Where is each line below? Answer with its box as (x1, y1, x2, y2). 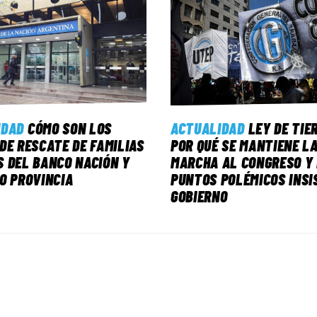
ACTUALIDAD (171, 119, 245, 138)
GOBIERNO (171, 187, 228, 206)
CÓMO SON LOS (28, 119, 113, 138)
